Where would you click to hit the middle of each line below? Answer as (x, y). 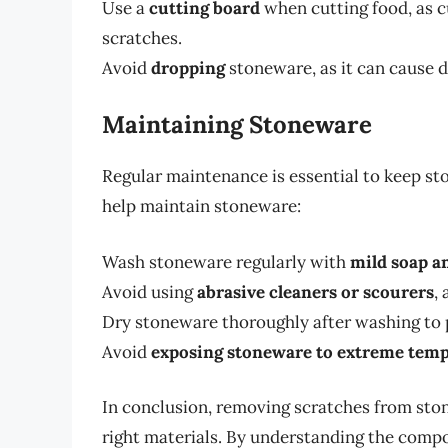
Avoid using (149, 291)
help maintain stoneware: (201, 206)
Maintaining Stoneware (237, 125)
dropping (188, 67)
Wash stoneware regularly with (226, 261)
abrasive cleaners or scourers (315, 291)
